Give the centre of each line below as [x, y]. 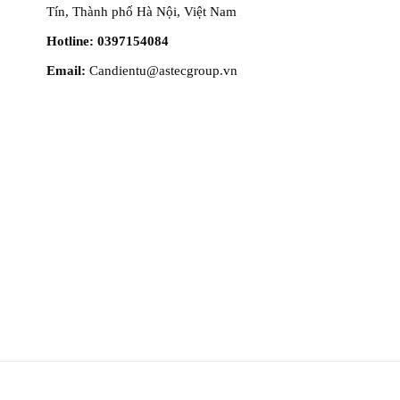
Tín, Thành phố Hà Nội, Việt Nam [142, 12]
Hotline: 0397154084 [108, 42]
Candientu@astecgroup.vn [162, 71]
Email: [66, 71]
